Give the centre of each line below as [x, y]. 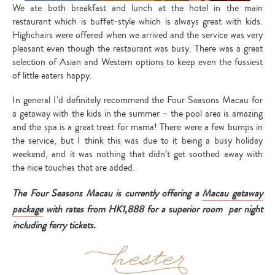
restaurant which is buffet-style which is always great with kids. [137, 21]
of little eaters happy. [52, 75]
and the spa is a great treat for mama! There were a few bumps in [137, 127]
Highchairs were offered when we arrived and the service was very [137, 35]
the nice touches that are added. [74, 167]
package [28, 209]
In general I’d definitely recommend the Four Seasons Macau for [137, 100]
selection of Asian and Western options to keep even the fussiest [137, 62]
